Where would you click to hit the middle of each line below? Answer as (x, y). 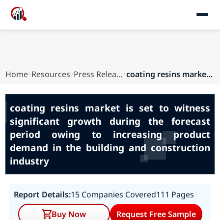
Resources (51, 74)
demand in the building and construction (110, 148)
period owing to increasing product (110, 134)
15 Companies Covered (113, 194)
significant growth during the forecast (110, 121)
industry (29, 161)
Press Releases (120, 74)
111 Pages (175, 194)
